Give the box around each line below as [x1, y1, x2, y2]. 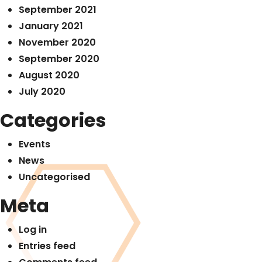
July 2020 [19, 85, 65, 98]
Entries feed [19, 239, 75, 253]
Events [19, 137, 50, 151]
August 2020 [19, 68, 80, 82]
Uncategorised [19, 170, 90, 184]
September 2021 [19, 3, 96, 16]
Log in [19, 223, 47, 236]
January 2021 [19, 19, 83, 33]
